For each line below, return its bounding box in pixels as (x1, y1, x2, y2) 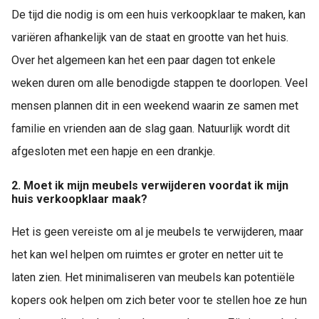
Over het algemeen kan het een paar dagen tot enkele (11, 53, 276, 68)
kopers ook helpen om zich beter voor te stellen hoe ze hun (11, 293, 307, 307)
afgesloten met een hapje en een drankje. (11, 145, 215, 159)
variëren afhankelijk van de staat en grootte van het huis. (11, 31, 288, 45)
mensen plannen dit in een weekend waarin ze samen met (11, 99, 298, 113)
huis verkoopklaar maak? (11, 192, 147, 206)
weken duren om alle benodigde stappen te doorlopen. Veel (11, 76, 308, 90)
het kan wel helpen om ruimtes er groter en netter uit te (11, 247, 283, 261)
